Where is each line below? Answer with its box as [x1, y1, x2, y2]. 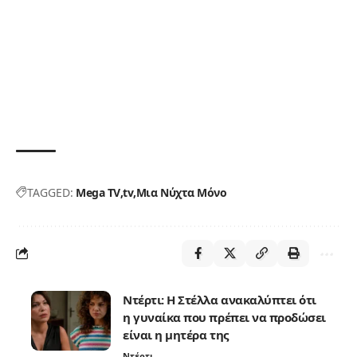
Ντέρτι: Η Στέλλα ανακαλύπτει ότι [123, 291, 316, 308]
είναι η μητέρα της [123, 326, 229, 343]
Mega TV [76, 184, 120, 200]
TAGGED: [27, 184, 73, 200]
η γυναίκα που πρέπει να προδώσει [123, 308, 326, 325]
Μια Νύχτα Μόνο [135, 184, 227, 200]
